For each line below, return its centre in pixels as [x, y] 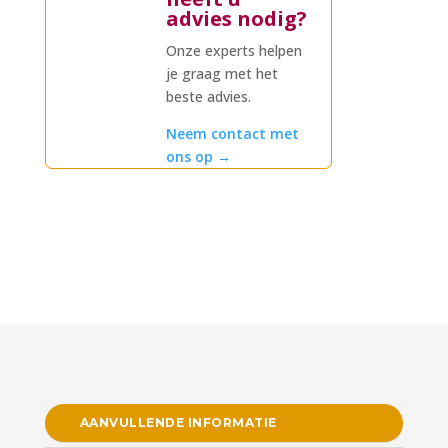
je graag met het [222, 73]
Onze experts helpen [234, 50]
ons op [192, 156]
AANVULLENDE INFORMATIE [178, 422]
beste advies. [209, 96]
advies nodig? [237, 18]
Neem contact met [233, 133]
